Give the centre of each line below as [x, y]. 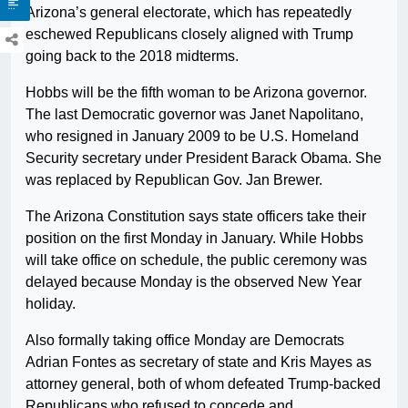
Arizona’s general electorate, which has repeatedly [189, 13]
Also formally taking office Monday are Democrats [185, 341]
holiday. [51, 304]
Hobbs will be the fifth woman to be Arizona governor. [196, 93]
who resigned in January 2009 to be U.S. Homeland [192, 137]
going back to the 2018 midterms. [132, 56]
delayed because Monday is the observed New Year [194, 282]
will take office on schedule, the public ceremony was [196, 260]
